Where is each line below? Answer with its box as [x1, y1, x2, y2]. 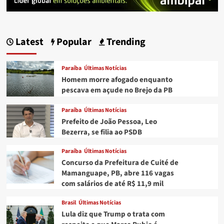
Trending [104, 35, 145, 49]
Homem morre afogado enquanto [61, 74, 172, 85]
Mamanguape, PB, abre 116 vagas [61, 168, 174, 179]
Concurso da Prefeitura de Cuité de [61, 157, 178, 168]
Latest [13, 35, 43, 49]
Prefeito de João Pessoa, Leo [61, 116, 157, 127]
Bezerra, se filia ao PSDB [61, 127, 142, 138]
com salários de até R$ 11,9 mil [61, 178, 163, 189]
